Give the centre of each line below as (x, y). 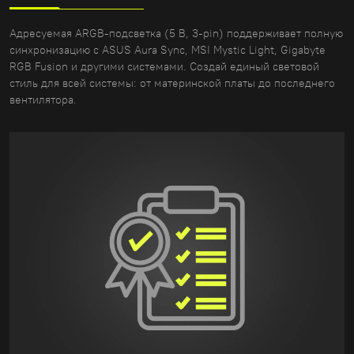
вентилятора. (43, 100)
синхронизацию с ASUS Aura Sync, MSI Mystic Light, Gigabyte (168, 50)
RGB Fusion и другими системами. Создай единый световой (164, 67)
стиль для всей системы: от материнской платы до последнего (172, 83)
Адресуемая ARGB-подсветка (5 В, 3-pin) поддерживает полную (176, 34)
